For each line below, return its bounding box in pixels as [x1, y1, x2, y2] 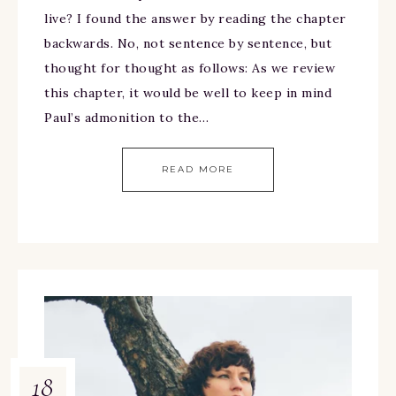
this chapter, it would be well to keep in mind [44, 85, 331, 102]
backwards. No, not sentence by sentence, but [44, 35, 331, 52]
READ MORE [162, 164, 234, 176]
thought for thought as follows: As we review [44, 60, 335, 77]
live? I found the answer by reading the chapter [44, 11, 346, 27]
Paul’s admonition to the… [44, 110, 209, 126]
